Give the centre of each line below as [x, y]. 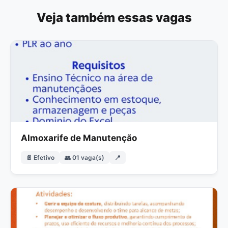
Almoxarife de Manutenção [79, 138]
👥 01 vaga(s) [84, 157]
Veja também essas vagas [114, 17]
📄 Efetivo [40, 157]
